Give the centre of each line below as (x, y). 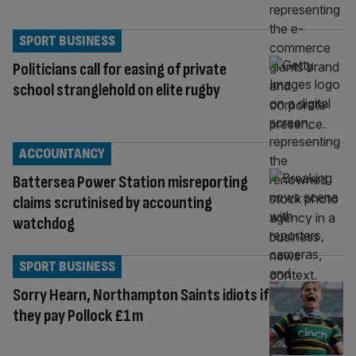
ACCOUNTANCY (62, 153)
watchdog (44, 223)
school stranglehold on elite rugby (116, 90)
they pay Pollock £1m (78, 315)
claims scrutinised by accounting (112, 203)
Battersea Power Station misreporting (130, 182)
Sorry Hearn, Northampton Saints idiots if (141, 295)
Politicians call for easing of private (120, 69)
